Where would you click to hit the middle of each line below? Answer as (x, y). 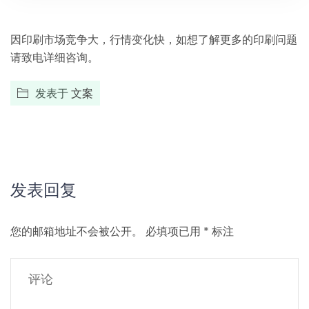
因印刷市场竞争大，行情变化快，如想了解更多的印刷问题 (154, 39)
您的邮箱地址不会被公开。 (77, 231)
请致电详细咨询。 (54, 57)
